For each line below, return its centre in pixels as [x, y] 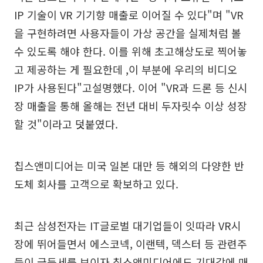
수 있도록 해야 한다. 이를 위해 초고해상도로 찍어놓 [131, 51]
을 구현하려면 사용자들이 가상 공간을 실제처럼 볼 [128, 33]
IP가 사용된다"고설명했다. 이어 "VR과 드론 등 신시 [131, 87]
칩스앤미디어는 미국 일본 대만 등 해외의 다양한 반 [129, 166]
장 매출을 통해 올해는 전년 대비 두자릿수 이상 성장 [131, 106]
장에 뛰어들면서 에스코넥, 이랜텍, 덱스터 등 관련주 [131, 244]
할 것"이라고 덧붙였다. [66, 124]
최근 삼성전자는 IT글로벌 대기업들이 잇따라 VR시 [128, 225]
